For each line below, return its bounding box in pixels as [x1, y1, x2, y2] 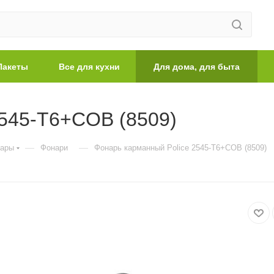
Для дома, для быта [154, 62, 240, 72]
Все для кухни [58, 62, 120, 72]
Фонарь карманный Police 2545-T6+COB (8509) [94, 143, 267, 152]
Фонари [40, 143, 68, 152]
